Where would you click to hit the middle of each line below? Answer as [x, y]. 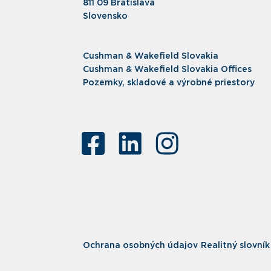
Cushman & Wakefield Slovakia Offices [167, 69]
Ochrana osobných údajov [140, 246]
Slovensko [105, 16]
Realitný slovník [235, 246]
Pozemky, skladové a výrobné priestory [169, 83]
